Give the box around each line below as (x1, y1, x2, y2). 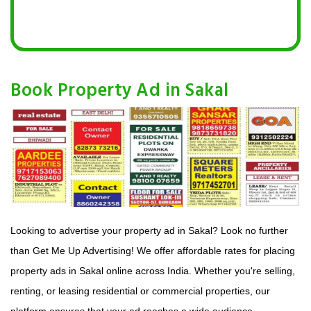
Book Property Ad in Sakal (10, 77, 229, 106)
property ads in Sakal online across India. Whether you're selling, (10, 264, 295, 276)
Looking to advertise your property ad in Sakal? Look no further (10, 224, 288, 236)
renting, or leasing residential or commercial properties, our (10, 285, 270, 296)
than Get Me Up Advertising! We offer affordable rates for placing (10, 244, 295, 256)
